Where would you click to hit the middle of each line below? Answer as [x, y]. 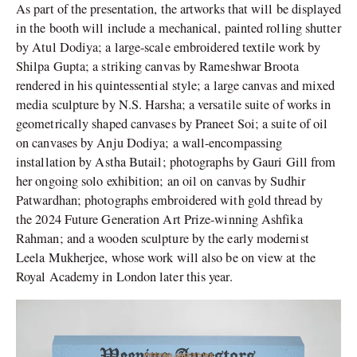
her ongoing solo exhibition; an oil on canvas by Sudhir [161, 181]
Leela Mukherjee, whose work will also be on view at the [166, 258]
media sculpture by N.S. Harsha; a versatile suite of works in [174, 105]
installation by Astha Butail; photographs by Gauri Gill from [176, 162]
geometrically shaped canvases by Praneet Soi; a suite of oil [172, 124]
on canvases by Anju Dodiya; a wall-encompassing [149, 143]
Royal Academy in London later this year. [124, 277]
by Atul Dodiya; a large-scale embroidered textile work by [169, 47]
